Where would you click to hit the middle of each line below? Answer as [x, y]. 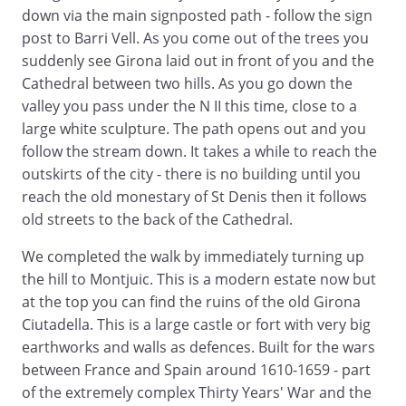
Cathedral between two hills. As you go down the [187, 84]
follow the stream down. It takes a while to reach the [199, 152]
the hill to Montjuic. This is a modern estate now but [199, 280]
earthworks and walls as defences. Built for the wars [198, 348]
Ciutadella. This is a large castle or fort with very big [196, 325]
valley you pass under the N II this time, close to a [189, 106]
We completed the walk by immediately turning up [193, 257]
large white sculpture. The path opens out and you [194, 129]
